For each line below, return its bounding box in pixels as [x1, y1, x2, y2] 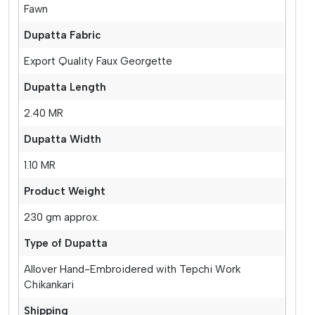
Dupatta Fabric [24, 28, 102, 41]
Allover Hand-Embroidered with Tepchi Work [24, 262, 241, 276]
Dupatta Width [24, 132, 102, 146]
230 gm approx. [24, 210, 100, 224]
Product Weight [24, 184, 106, 198]
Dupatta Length [24, 80, 107, 94]
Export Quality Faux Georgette [24, 54, 173, 67]
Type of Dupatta [24, 236, 108, 250]
